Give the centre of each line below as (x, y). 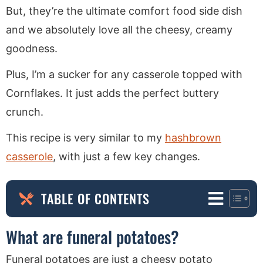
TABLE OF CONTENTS (96, 199)
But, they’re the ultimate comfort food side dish (124, 11)
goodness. (32, 48)
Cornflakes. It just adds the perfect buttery (112, 93)
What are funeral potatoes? (92, 237)
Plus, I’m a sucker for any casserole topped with (124, 74)
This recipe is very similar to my (85, 137)
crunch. (25, 112)
